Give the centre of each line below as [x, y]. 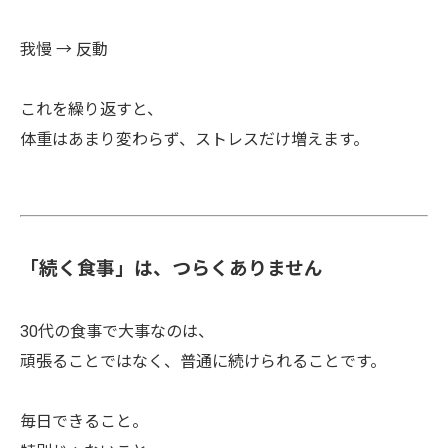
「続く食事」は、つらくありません [171, 269]
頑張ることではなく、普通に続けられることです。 [203, 361]
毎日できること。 [84, 421]
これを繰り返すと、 [91, 109]
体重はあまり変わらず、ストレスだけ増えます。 [194, 139]
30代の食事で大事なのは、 [117, 331]
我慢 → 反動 [64, 49]
